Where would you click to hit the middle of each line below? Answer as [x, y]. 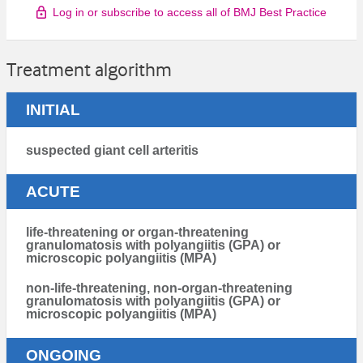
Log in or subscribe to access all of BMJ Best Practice [190, 12]
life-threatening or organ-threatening [137, 232]
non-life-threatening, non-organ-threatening [159, 288]
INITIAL [53, 109]
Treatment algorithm [89, 69]
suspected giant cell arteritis [112, 150]
